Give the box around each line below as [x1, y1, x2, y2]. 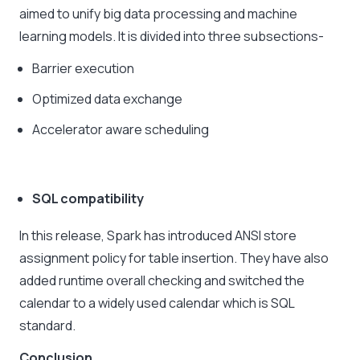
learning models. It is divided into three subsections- [19, 27, 324, 46]
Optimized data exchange [32, 90, 182, 108]
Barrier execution [32, 59, 134, 78]
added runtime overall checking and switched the [19, 272, 305, 290]
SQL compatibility [32, 190, 144, 208]
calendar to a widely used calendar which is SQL [19, 294, 294, 313]
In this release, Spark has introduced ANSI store [19, 227, 297, 245]
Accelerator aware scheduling [32, 121, 209, 139]
